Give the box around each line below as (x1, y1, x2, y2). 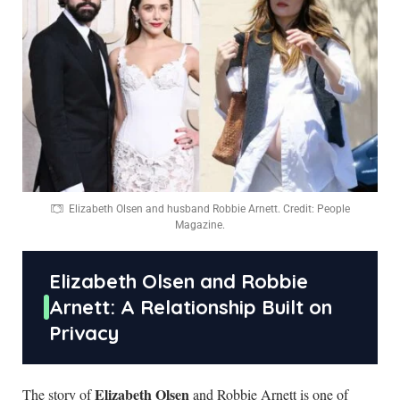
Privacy (49, 320, 119, 346)
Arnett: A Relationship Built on (49, 294, 332, 320)
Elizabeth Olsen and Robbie (49, 268, 308, 294)
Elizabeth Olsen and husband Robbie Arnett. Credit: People (69, 202, 350, 215)
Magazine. (175, 218, 225, 231)
